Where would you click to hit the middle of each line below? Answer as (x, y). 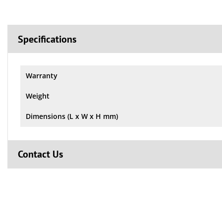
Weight (38, 96)
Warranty (42, 75)
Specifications (47, 39)
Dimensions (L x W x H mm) (72, 116)
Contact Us (40, 154)
